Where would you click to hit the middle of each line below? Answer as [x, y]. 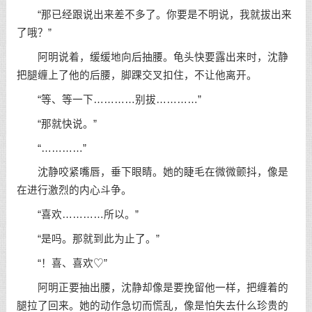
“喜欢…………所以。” [77, 215]
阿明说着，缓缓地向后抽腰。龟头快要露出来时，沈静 [152, 57]
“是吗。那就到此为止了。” [88, 239]
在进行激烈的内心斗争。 [74, 190]
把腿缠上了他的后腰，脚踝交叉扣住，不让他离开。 [136, 76]
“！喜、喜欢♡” [62, 263]
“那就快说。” [56, 124]
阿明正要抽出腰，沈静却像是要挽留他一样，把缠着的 [152, 287]
